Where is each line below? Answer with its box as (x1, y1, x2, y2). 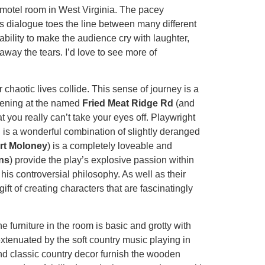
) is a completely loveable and (47, 141, 172, 151)
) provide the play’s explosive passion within (9, 155, 194, 166)
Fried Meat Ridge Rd (82, 98, 173, 109)
